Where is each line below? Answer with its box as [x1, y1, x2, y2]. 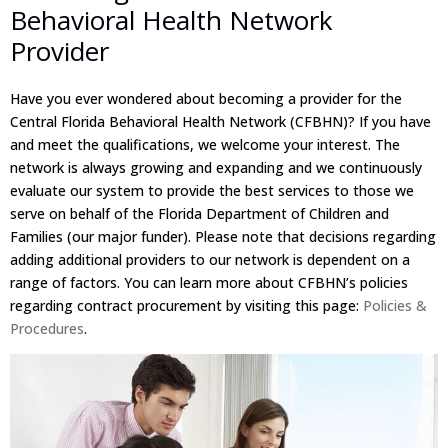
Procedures [10, 319, 84, 339]
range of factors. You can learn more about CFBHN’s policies [10, 273, 408, 293]
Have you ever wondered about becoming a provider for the [10, 89, 402, 109]
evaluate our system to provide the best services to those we [10, 181, 414, 201]
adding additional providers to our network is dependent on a [10, 250, 410, 270]
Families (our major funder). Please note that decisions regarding [10, 227, 436, 247]
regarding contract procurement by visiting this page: [10, 296, 363, 316]
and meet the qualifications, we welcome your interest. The [10, 135, 400, 155]
